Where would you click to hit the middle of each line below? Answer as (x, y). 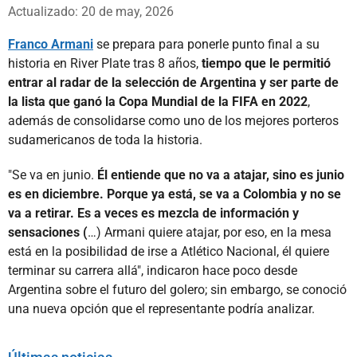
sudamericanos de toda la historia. (105, 139)
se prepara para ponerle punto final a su (206, 44)
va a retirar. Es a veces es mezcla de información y (153, 213)
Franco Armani (51, 44)
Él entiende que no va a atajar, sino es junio (221, 175)
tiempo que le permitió (266, 63)
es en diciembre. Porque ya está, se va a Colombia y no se (175, 194)
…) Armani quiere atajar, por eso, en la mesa (210, 232)
